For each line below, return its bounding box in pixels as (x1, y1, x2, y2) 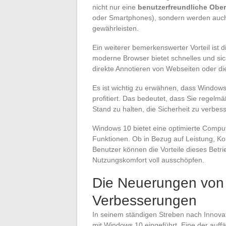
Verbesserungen (92, 192, 197, 208)
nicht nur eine (92, 3, 138, 11)
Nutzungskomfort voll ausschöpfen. (92, 155, 204, 164)
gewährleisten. (92, 24, 139, 32)
